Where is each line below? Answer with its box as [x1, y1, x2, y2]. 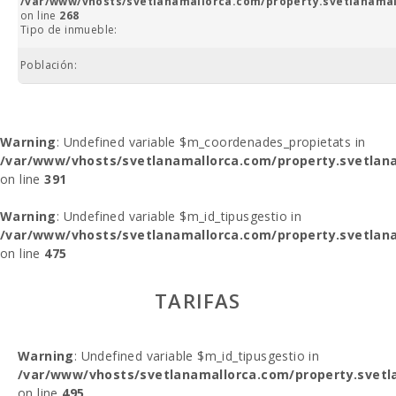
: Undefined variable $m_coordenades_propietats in [56, 133, 366, 150]
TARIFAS [155, 287, 241, 314]
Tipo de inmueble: [20, 22, 118, 37]
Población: [20, 57, 77, 72]
